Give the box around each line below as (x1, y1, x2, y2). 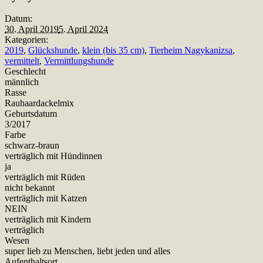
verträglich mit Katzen (5, 193, 87, 204)
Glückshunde (28, 45, 77, 56)
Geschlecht (5, 66, 46, 77)
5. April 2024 (59, 24, 108, 35)
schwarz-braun (5, 140, 59, 151)
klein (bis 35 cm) (82, 45, 144, 56)
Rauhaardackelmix (5, 98, 74, 109)
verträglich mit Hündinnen (5, 151, 102, 161)
